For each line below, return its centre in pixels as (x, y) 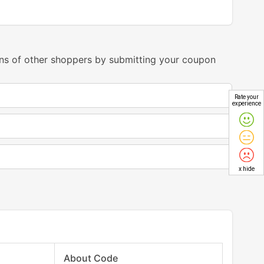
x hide (246, 168)
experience (247, 103)
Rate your (246, 96)
